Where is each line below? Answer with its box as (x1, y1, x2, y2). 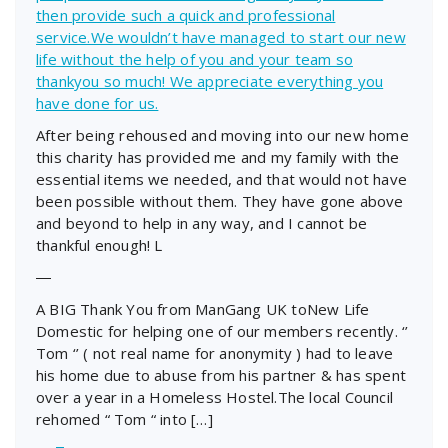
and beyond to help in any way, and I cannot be (36, 212, 368, 233)
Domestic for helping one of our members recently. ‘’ (36, 320, 409, 341)
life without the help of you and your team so (36, 48, 353, 69)
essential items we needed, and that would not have (36, 168, 408, 189)
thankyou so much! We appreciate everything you (36, 70, 384, 91)
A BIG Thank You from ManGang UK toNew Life (36, 298, 370, 319)
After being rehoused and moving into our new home (36, 124, 409, 145)
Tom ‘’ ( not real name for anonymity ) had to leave (36, 342, 394, 363)
